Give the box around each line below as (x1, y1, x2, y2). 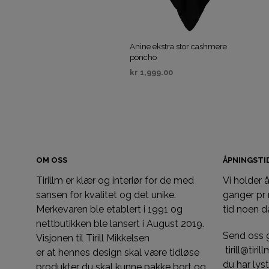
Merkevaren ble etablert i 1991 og (36, 203, 183, 215)
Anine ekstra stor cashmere (129, 41, 227, 51)
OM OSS (36, 155, 67, 165)
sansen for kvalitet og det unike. (36, 189, 176, 201)
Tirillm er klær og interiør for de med (36, 174, 194, 186)
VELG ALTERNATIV (129, 83, 203, 93)
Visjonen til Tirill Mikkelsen (36, 232, 150, 244)
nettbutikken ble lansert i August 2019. (36, 217, 204, 229)
